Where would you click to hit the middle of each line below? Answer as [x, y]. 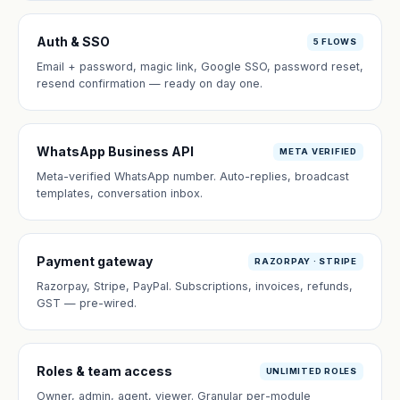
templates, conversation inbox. [120, 193]
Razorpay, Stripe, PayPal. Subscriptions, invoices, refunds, [195, 286]
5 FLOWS [335, 41]
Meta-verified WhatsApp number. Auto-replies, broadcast [193, 176]
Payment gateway [95, 261]
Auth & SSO [73, 42]
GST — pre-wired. [87, 303]
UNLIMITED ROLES [311, 371]
